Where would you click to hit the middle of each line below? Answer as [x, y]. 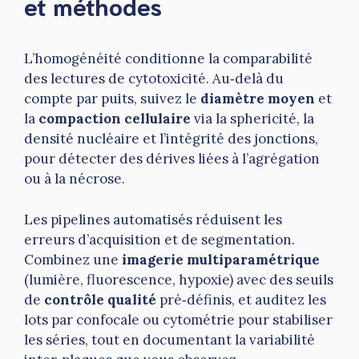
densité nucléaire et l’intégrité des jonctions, [171, 139]
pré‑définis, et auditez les [241, 299]
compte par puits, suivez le [112, 99]
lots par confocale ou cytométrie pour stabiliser [178, 319]
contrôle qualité [100, 299]
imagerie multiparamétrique [221, 259]
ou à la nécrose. [75, 179]
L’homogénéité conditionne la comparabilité [168, 59]
